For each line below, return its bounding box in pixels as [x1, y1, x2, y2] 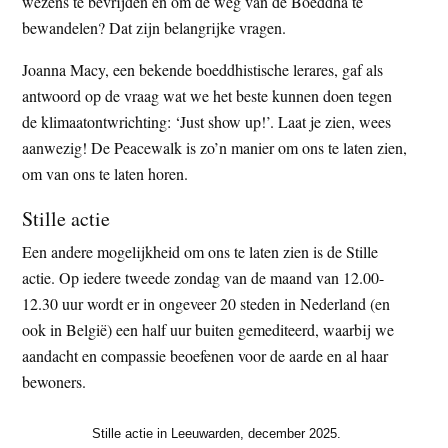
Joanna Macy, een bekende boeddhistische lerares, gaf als [22, 59, 384, 81]
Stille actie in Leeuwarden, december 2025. [91, 425, 341, 441]
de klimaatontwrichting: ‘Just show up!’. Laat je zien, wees [22, 111, 392, 133]
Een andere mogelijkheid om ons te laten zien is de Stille [22, 241, 379, 263]
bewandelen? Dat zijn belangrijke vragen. [22, 17, 287, 39]
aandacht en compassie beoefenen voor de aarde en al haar [22, 345, 389, 367]
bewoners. [22, 371, 87, 393]
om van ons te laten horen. [22, 163, 189, 185]
